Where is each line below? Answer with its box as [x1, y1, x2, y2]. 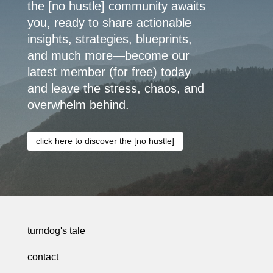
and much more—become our [27, 48, 190, 62]
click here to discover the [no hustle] [35, 136, 174, 146]
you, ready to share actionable [27, 15, 191, 29]
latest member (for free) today [27, 65, 191, 79]
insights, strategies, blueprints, [27, 32, 192, 46]
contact [27, 252, 58, 262]
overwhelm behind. [27, 97, 129, 112]
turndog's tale [27, 225, 85, 236]
